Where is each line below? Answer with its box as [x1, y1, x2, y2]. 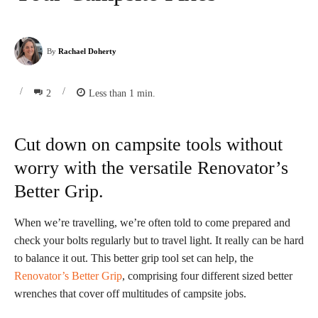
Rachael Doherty [58, 46, 116, 55]
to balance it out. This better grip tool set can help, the [14, 251, 253, 264]
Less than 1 [89, 87, 134, 99]
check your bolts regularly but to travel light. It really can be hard [14, 234, 304, 246]
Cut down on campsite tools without [14, 134, 283, 155]
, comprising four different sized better [122, 269, 292, 282]
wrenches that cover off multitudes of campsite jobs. [14, 287, 246, 300]
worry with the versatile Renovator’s [14, 158, 288, 179]
